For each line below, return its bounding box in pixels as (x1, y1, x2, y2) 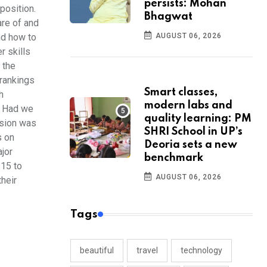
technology (181, 246, 222, 256)
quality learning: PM (144, 113, 252, 125)
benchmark (144, 153, 203, 164)
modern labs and (144, 100, 232, 111)
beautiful (80, 246, 114, 256)
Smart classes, (144, 87, 218, 98)
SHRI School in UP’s (144, 126, 243, 138)
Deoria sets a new (144, 139, 237, 151)
